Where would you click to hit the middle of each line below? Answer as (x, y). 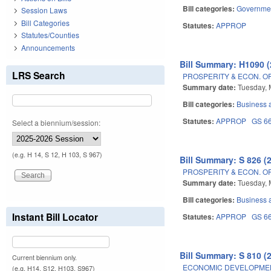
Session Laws (44, 10)
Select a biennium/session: (56, 122)
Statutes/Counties (50, 35)
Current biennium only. (44, 257)
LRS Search (39, 75)
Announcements (48, 47)
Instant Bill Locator (55, 217)
